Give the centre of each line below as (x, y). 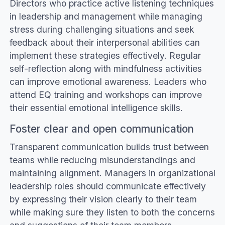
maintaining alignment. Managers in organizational (112, 173)
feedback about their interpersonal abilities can (104, 42)
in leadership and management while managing (106, 16)
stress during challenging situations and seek (102, 29)
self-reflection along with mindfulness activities (105, 68)
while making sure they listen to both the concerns (112, 212)
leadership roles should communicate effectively (107, 186)
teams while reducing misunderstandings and (102, 160)
